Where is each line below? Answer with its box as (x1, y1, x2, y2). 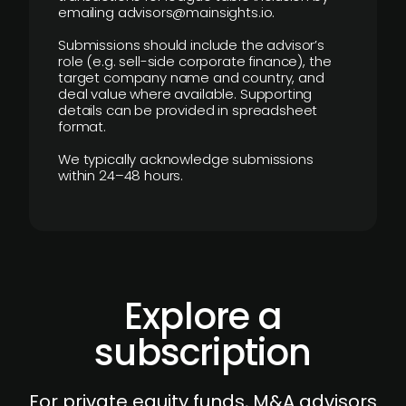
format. (58, 117, 106, 136)
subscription (94, 327, 312, 378)
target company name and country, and (58, 68, 324, 87)
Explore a (124, 291, 282, 342)
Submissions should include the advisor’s (58, 35, 325, 54)
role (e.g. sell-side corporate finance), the (58, 52, 332, 71)
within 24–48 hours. (58, 166, 184, 185)
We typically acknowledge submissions (58, 150, 314, 169)
